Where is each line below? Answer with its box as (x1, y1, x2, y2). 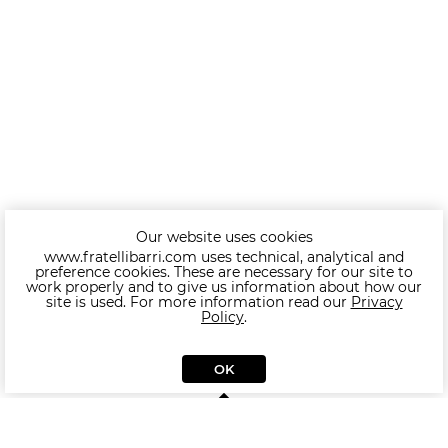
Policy (201, 308, 244, 326)
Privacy (350, 293, 403, 311)
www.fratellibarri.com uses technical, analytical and (44, 248, 404, 266)
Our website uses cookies (135, 228, 313, 246)
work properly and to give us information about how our (26, 278, 422, 296)
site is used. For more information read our (45, 293, 351, 311)
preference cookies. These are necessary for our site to (35, 263, 413, 281)
